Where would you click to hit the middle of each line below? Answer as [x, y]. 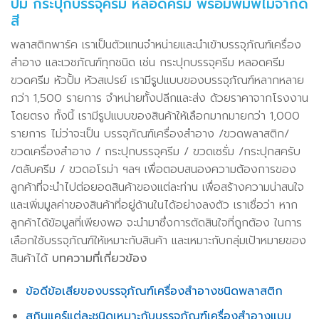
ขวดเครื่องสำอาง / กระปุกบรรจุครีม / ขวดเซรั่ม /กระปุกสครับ [156, 152]
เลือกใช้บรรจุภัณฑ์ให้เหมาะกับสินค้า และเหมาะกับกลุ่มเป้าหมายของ [158, 241]
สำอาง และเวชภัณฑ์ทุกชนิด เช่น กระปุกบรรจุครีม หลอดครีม [148, 63]
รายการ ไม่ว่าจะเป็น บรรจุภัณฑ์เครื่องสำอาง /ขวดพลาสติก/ [150, 134]
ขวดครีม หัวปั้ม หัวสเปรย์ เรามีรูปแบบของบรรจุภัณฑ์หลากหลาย [157, 81]
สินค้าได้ [31, 259]
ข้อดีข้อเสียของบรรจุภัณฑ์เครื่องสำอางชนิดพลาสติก [154, 292]
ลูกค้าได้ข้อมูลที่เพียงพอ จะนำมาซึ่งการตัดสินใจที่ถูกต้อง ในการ [156, 223]
